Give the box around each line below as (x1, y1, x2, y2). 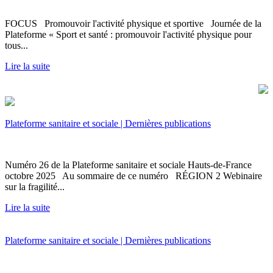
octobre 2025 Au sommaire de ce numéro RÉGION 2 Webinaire (5, 170, 262, 181)
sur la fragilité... (5, 181, 65, 192)
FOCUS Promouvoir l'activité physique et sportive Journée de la (5, 18, 261, 29)
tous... (5, 40, 28, 51)
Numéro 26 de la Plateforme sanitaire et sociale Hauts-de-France (5, 159, 252, 170)
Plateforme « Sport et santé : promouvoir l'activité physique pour (5, 29, 252, 40)
